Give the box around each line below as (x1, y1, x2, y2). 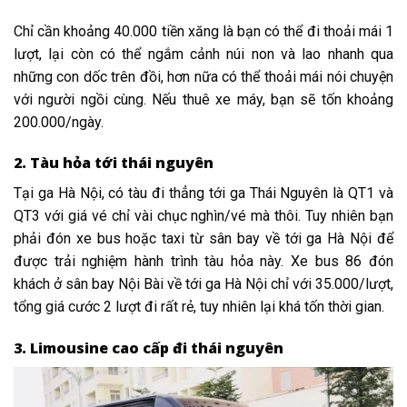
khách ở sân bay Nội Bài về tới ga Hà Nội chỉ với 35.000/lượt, (14, 275, 393, 293)
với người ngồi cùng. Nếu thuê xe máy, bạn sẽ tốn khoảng (14, 90, 393, 108)
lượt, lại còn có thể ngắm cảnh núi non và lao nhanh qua (14, 45, 393, 63)
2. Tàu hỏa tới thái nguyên (14, 153, 213, 174)
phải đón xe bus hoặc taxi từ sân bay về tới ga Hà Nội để (14, 230, 393, 248)
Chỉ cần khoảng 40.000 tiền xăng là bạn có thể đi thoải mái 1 (14, 22, 393, 40)
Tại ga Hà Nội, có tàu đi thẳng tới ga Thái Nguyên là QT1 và (14, 184, 393, 203)
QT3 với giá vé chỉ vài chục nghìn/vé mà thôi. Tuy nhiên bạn (14, 207, 393, 225)
